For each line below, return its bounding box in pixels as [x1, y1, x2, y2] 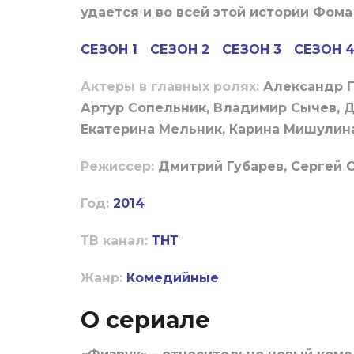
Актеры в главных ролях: [81, 79, 263, 95]
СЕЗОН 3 [222, 42, 281, 58]
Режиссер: [81, 159, 158, 175]
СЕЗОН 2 [150, 42, 209, 58]
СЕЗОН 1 [81, 42, 137, 58]
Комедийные [126, 270, 219, 286]
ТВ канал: [81, 233, 148, 249]
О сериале [81, 306, 210, 334]
